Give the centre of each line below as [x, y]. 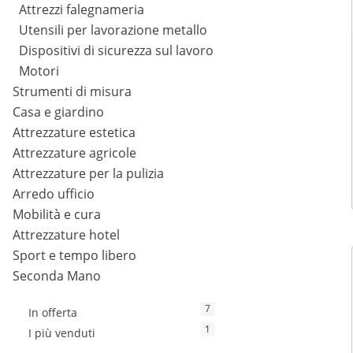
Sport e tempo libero [74, 256]
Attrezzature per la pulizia [88, 174]
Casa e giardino [58, 112]
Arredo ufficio [54, 194]
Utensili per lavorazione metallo [113, 30]
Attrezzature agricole [74, 153]
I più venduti [62, 333]
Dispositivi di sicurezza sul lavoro [116, 51]
